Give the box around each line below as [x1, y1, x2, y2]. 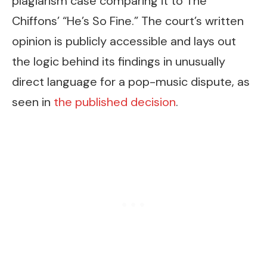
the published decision [54, 94, 176, 110]
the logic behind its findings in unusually [12, 53, 225, 69]
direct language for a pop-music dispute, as [12, 73, 250, 89]
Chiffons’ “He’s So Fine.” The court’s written [12, 13, 244, 29]
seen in [12, 94, 54, 110]
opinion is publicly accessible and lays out [12, 33, 236, 49]
